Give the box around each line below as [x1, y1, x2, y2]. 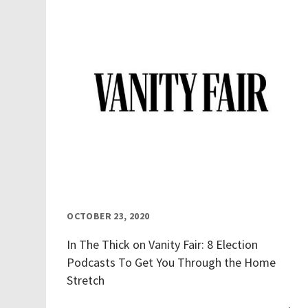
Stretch [67, 272, 105, 289]
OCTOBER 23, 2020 [67, 210, 150, 223]
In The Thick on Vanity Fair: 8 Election [67, 236, 258, 253]
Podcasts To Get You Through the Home [67, 254, 276, 271]
